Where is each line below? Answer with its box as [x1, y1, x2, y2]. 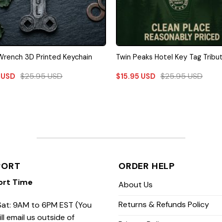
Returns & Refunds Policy [118, 199, 209, 210]
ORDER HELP [118, 160, 175, 172]
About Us [118, 179, 153, 190]
